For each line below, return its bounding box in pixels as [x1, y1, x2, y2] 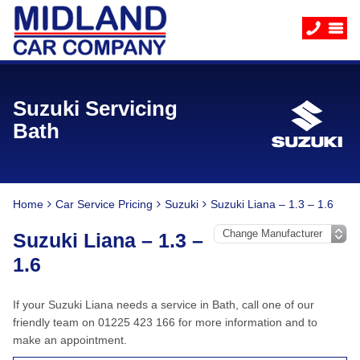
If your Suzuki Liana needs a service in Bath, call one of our [13, 298, 314, 311]
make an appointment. [13, 333, 127, 346]
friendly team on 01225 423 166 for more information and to [13, 316, 317, 329]
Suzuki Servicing [13, 96, 178, 121]
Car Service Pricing [55, 198, 153, 211]
